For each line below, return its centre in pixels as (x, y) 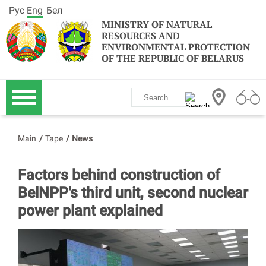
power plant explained (90, 210)
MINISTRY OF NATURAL (157, 24)
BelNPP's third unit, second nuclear (133, 193)
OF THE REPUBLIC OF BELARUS (173, 58)
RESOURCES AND (141, 36)
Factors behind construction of (119, 175)
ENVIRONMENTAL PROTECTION (176, 47)
